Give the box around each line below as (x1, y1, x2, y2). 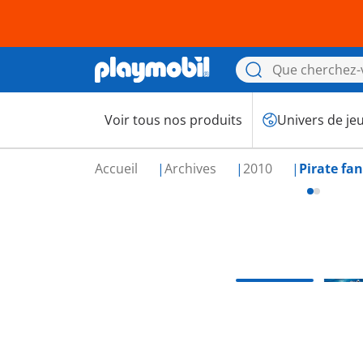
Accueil (95, 160, 141, 177)
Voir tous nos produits (105, 111, 242, 129)
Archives (164, 160, 220, 177)
